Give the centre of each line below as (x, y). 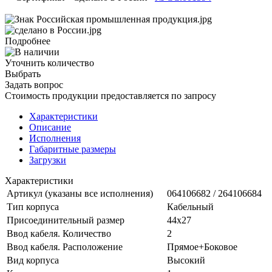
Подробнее (28, 41)
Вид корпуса (33, 260)
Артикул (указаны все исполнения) (80, 193)
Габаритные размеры (73, 149)
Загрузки (48, 160)
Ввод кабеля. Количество (59, 233)
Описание (50, 127)
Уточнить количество (49, 63)
